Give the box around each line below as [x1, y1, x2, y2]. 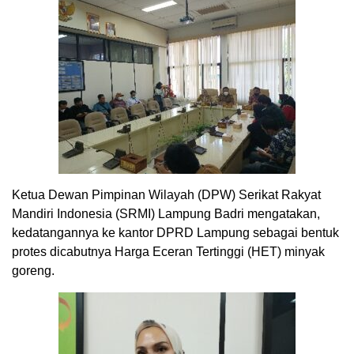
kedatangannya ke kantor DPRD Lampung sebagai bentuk [12, 225, 339, 239]
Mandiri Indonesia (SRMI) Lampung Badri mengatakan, [12, 206, 320, 220]
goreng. [12, 263, 55, 277]
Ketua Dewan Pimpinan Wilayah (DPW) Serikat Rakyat [12, 187, 321, 201]
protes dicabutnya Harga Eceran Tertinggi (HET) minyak [12, 244, 325, 258]
